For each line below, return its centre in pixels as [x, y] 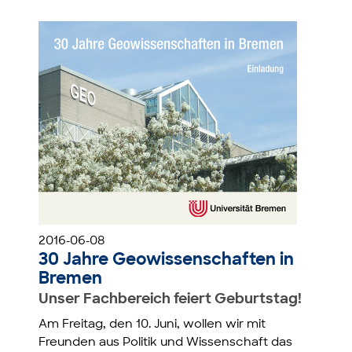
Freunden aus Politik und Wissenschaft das [166, 343]
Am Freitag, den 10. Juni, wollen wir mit [152, 324]
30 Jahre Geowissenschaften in [167, 260]
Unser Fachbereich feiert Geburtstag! [170, 299]
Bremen [71, 279]
